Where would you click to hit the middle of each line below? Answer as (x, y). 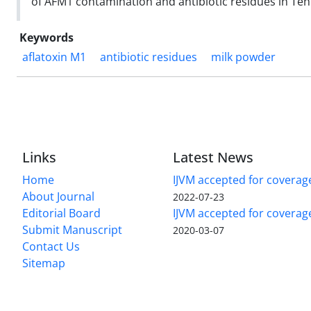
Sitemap (44, 263)
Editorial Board (61, 213)
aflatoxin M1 (54, 57)
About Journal (58, 196)
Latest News (213, 157)
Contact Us (51, 246)
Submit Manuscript (72, 229)
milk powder (243, 57)
